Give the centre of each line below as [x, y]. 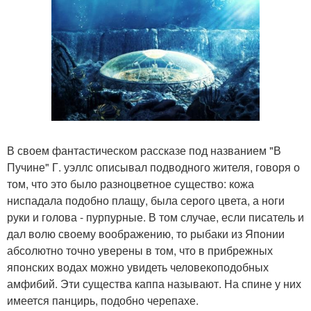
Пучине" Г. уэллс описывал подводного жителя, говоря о [153, 167]
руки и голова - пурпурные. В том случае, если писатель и [155, 217]
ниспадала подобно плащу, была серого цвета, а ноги [146, 201]
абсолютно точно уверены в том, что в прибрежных [140, 251]
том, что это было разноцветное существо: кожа [131, 184]
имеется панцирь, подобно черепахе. [103, 301]
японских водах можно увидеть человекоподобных [138, 267]
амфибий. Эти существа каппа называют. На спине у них [154, 284]
